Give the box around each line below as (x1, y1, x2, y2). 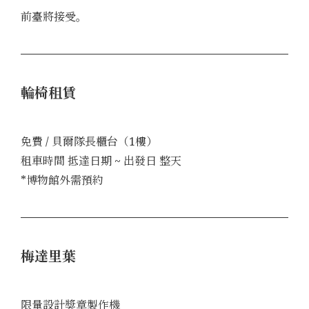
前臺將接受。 (21, 8, 87, 24)
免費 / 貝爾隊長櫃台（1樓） (21, 133, 157, 149)
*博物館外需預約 (21, 172, 103, 188)
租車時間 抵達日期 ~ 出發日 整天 (21, 152, 181, 168)
